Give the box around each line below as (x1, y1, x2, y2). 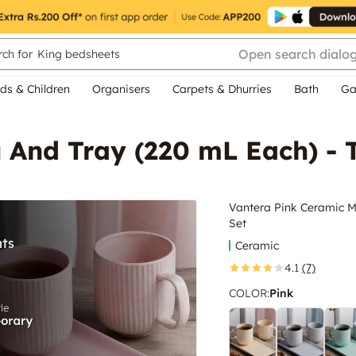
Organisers (92, 82, 150, 96)
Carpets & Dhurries (172, 82, 272, 96)
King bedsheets (37, 47, 120, 61)
